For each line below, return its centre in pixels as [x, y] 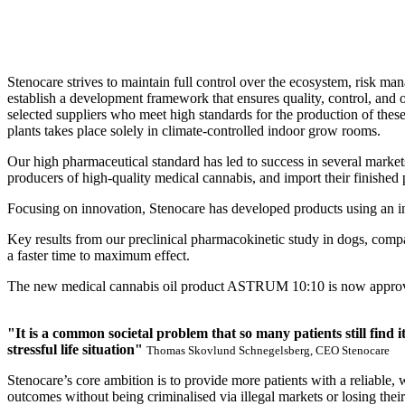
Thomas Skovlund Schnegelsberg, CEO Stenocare [268, 351]
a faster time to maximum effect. [99, 256]
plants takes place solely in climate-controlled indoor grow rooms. [194, 131]
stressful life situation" [75, 350]
